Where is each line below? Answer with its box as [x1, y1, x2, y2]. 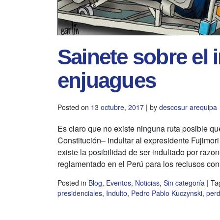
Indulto [106, 188, 127, 198]
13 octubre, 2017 [91, 102, 144, 112]
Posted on [57, 102, 91, 112]
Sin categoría [164, 177, 205, 188]
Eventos [106, 177, 131, 188]
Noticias [135, 177, 160, 188]
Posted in [57, 177, 88, 188]
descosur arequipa [159, 102, 217, 112]
